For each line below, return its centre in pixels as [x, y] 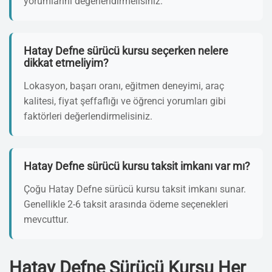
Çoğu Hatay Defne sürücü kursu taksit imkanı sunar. [135, 189]
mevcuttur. [46, 219]
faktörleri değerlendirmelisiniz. [88, 116]
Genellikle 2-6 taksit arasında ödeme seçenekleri [126, 204]
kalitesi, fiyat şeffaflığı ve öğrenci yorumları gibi [125, 101]
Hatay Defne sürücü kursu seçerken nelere [126, 51]
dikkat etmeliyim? [66, 63]
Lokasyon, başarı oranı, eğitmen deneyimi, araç [124, 86]
